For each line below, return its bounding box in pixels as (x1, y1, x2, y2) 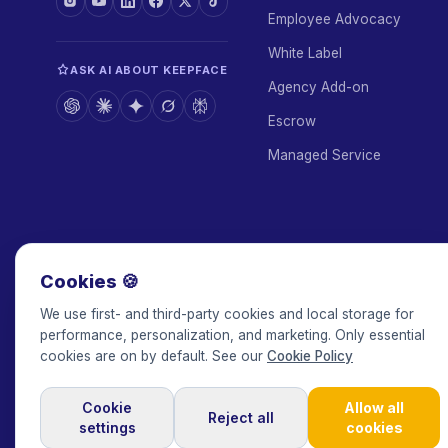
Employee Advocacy (268, 11, 401, 27)
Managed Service (268, 147, 381, 163)
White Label (268, 45, 342, 61)
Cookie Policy (267, 348, 353, 364)
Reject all (208, 409, 274, 426)
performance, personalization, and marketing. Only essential (40, 327, 425, 343)
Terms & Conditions (275, 401, 395, 416)
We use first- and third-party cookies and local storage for (40, 306, 414, 322)
